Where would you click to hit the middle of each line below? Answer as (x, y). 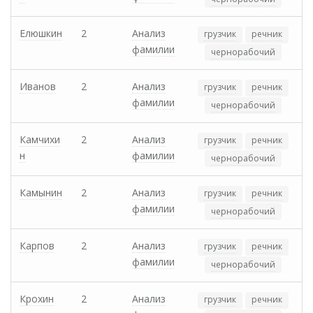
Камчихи (40, 140)
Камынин (41, 193)
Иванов (38, 87)
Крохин (37, 299)
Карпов (37, 246)
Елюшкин (41, 34)
